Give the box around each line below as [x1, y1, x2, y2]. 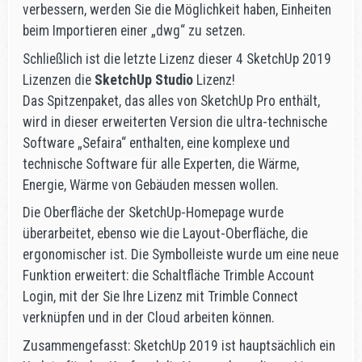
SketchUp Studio [95, 71, 193, 88]
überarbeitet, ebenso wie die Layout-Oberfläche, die [23, 225, 308, 242]
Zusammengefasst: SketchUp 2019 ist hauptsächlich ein [23, 338, 335, 355]
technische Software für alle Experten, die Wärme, [23, 155, 299, 172]
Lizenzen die [23, 71, 95, 88]
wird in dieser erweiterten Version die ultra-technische [23, 113, 327, 130]
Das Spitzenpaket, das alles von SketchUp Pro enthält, [23, 92, 320, 109]
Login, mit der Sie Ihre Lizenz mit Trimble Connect [23, 288, 298, 305]
